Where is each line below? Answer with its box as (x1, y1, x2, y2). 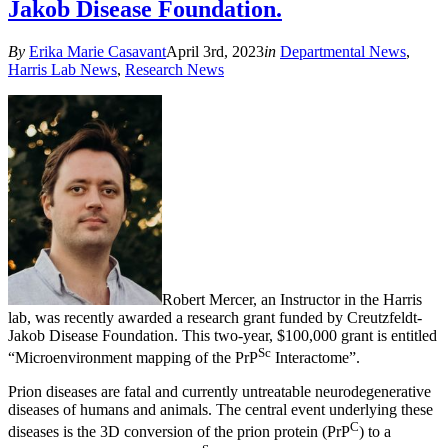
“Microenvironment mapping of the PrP (8, 349, 258, 367)
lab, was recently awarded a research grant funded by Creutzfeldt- (8, 308, 422, 326)
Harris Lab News (8, 60, 117, 78)
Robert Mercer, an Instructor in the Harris (162, 290, 422, 308)
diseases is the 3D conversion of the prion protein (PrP (8, 423, 350, 441)
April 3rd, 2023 (166, 42, 264, 60)
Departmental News (280, 42, 406, 60)
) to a (359, 423, 391, 441)
